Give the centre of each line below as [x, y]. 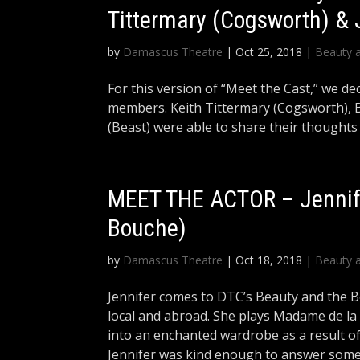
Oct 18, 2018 [269, 260]
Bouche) [150, 228]
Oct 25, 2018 [269, 52]
